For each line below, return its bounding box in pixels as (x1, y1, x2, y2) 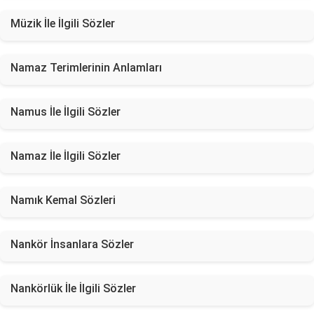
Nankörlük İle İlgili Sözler (11, 282, 136, 295)
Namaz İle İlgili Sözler (11, 149, 121, 163)
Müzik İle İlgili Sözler (11, 17, 115, 30)
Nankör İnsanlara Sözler (11, 238, 134, 251)
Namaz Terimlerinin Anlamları (11, 61, 162, 74)
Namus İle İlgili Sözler (11, 105, 121, 118)
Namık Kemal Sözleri (11, 193, 116, 207)
